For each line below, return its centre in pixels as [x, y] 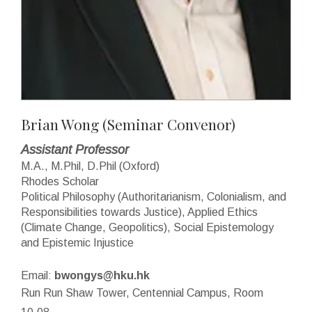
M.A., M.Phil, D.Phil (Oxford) [90, 166]
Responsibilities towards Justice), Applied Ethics [139, 212]
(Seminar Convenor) [167, 124]
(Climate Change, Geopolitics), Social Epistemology [147, 227]
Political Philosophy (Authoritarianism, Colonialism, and [154, 197]
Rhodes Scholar [60, 181]
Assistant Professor [75, 150]
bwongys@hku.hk [102, 275]
